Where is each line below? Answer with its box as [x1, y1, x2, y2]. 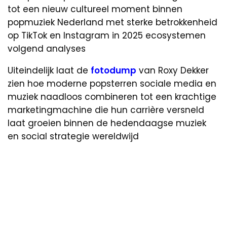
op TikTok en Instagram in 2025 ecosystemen [8, 29, 206, 42]
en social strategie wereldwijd [8, 130, 139, 142]
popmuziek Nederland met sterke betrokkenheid [8, 16, 217, 28]
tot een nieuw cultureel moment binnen [8, 3, 182, 15]
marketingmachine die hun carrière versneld [8, 103, 204, 116]
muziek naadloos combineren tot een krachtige [8, 90, 216, 103]
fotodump [91, 64, 136, 77]
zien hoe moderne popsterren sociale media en [8, 77, 216, 90]
